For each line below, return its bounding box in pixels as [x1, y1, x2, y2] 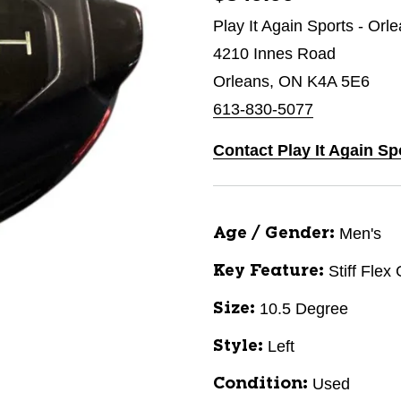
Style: [213, 338, 263, 354]
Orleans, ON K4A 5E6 [213, 73, 370, 90]
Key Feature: [213, 263, 324, 279]
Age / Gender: [213, 226, 335, 242]
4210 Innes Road [213, 45, 336, 63]
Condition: [213, 376, 308, 392]
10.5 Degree [260, 300, 348, 318]
